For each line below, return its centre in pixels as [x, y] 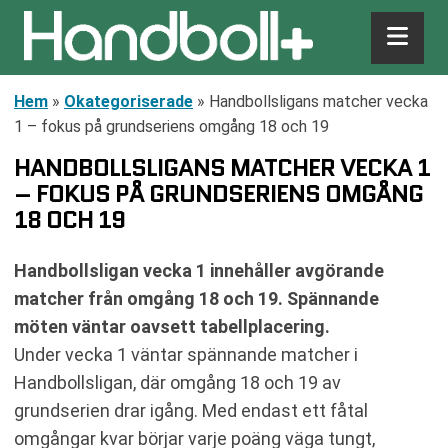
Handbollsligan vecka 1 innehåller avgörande [199, 270]
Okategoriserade [128, 101]
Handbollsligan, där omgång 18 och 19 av [177, 382]
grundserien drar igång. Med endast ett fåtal [191, 410]
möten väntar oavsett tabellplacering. [172, 326]
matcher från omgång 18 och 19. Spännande [196, 298]
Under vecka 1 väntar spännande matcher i [186, 354]
